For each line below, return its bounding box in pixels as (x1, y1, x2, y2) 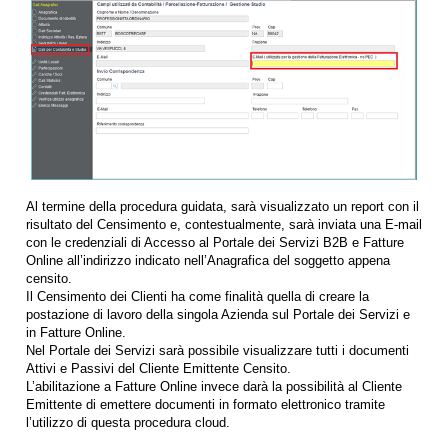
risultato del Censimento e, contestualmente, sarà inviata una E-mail (26, 217, 422, 233)
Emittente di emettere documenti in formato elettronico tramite (26, 397, 385, 413)
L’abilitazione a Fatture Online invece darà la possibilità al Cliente (26, 379, 402, 395)
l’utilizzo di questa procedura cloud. (26, 415, 230, 431)
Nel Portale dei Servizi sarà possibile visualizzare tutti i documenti (26, 343, 409, 359)
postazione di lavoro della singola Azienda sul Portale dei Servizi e (26, 307, 410, 323)
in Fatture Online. (26, 325, 126, 341)
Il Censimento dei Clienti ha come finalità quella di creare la (26, 289, 369, 305)
